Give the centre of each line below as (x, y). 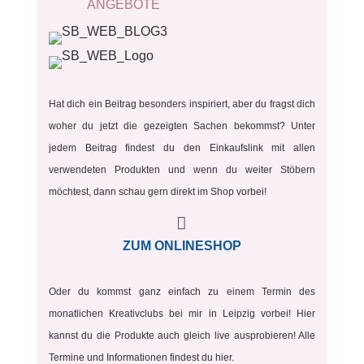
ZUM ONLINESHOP (182, 246)
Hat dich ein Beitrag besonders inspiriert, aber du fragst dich (182, 104)
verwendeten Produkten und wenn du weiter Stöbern (182, 170)
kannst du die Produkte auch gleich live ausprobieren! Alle (182, 336)
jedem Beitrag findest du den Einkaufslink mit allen (182, 148)
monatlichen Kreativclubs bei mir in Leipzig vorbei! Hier (182, 314)
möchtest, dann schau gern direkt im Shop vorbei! (157, 192)
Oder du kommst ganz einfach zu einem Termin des (182, 292)
